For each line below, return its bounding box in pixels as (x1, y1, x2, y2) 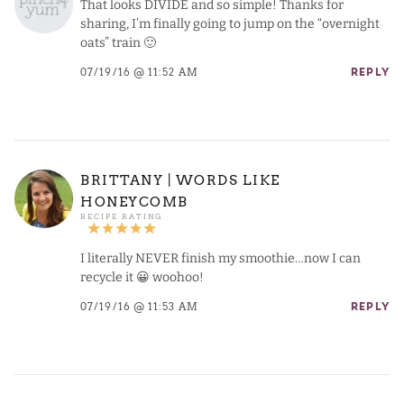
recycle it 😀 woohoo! (80, 270, 204, 286)
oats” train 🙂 (80, 35, 156, 51)
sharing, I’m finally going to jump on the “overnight (80, 16, 380, 32)
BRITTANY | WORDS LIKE (80, 172, 280, 189)
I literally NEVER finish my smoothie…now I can (80, 251, 361, 267)
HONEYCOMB (80, 194, 188, 211)
